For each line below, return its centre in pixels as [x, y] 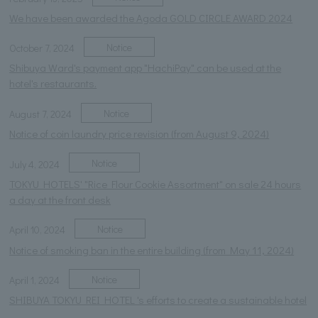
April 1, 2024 [35, 280]
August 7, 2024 [41, 114]
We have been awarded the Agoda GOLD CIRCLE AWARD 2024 [151, 17]
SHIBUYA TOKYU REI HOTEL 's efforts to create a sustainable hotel [158, 300]
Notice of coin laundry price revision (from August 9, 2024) [139, 134]
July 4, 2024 [35, 164]
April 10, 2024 [38, 230]
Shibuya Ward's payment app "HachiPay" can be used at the [146, 68]
